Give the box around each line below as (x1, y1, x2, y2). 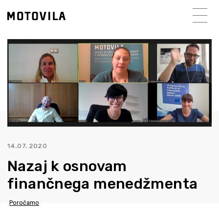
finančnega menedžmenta (7, 175, 198, 193)
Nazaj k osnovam (7, 157, 127, 175)
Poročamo (9, 199, 39, 207)
